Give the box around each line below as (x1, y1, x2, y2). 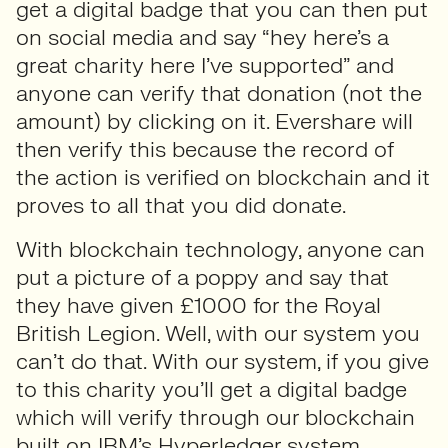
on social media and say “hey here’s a (16, 23, 389, 52)
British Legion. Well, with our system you (16, 319, 420, 348)
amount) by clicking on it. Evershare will (16, 107, 413, 136)
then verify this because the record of (16, 135, 394, 164)
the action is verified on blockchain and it (16, 163, 430, 192)
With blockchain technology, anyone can (16, 235, 425, 264)
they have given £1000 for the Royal (16, 291, 381, 320)
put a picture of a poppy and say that (16, 263, 389, 292)
